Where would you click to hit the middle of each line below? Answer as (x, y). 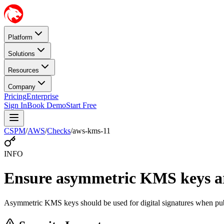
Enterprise (42, 96)
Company (22, 87)
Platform (20, 37)
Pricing (15, 96)
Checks (59, 131)
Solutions (21, 54)
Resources (23, 70)
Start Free (81, 105)
